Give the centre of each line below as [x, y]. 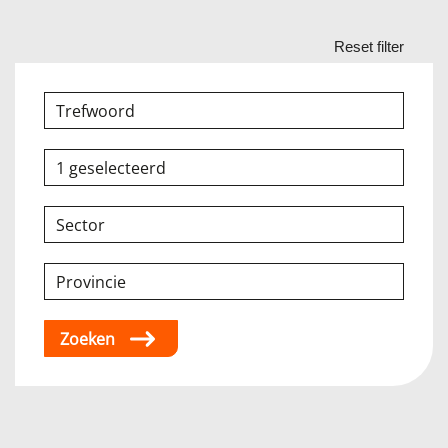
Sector [80, 224]
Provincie [91, 281]
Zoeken [87, 338]
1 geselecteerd [111, 167]
